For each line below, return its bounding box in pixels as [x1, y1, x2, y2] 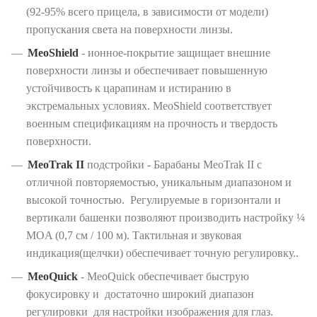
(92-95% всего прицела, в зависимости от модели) [26, 5, 268, 18]
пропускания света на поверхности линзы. [26, 23, 236, 35]
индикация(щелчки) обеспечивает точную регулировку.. [26, 246, 301, 259]
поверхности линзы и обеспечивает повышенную [26, 64, 267, 76]
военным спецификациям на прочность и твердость [26, 117, 277, 129]
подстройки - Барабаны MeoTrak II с [84, 158, 262, 171]
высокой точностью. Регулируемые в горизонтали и [26, 193, 281, 206]
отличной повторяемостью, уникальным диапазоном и [26, 175, 292, 188]
